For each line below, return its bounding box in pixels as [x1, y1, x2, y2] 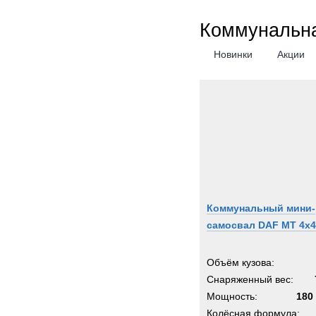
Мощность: [207, 291, 257, 302]
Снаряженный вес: [207, 274, 293, 285]
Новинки [214, 49, 253, 60]
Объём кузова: [207, 257, 274, 268]
